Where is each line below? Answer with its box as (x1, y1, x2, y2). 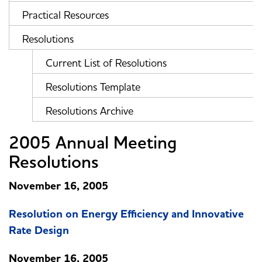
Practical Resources (22, 8, 109, 22)
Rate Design (9, 223, 69, 239)
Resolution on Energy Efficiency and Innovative (9, 206, 244, 222)
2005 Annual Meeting (9, 132, 177, 154)
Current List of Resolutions (46, 56, 167, 70)
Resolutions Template (46, 80, 140, 94)
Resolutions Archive (46, 104, 133, 118)
